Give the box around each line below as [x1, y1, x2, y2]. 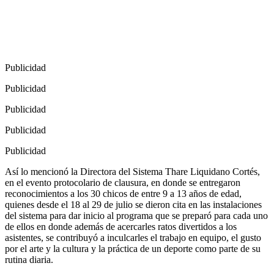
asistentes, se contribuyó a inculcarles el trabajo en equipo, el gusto [5, 232, 261, 243]
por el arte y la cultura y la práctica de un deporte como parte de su [5, 243, 261, 254]
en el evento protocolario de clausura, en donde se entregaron [5, 177, 240, 188]
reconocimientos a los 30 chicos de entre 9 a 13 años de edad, [5, 188, 242, 199]
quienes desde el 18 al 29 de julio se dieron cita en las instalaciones [5, 199, 262, 210]
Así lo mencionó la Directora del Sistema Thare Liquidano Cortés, [5, 166, 260, 177]
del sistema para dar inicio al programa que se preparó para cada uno [5, 210, 268, 221]
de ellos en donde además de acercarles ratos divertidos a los [5, 221, 237, 232]
